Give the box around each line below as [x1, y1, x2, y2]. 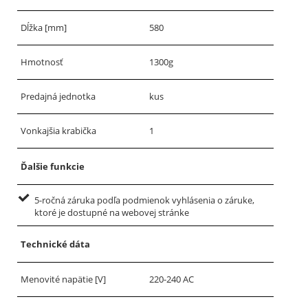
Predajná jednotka [21, 90, 96, 102]
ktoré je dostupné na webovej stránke [34, 206, 189, 219]
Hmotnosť [21, 56, 63, 68]
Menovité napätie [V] [21, 273, 106, 285]
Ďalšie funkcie [21, 160, 85, 173]
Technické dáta [21, 238, 90, 250]
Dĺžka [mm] [21, 21, 67, 34]
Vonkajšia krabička [21, 124, 96, 137]
